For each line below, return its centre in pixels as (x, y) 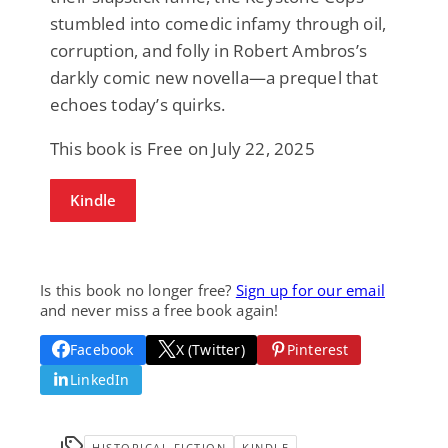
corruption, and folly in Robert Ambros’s (208, 50)
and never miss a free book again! (159, 309)
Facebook (102, 349)
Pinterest (317, 349)
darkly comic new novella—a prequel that (214, 77)
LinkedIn (100, 379)
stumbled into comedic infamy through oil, (218, 23)
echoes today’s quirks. (138, 104)
